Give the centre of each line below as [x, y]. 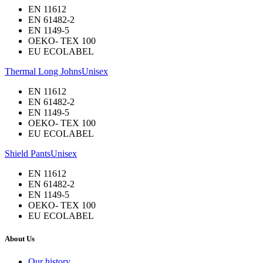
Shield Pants [28, 153]
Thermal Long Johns [43, 71]
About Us [20, 239]
